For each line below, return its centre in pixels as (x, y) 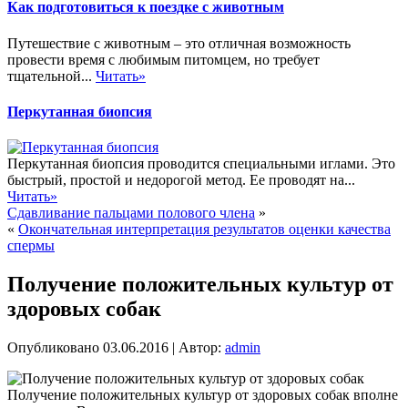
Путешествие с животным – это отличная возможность (179, 43)
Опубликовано (53, 347)
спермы (31, 246)
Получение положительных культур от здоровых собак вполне (203, 394)
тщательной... (51, 76)
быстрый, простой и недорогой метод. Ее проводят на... (181, 180)
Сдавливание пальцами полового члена (131, 213)
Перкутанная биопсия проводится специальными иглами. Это (201, 164)
